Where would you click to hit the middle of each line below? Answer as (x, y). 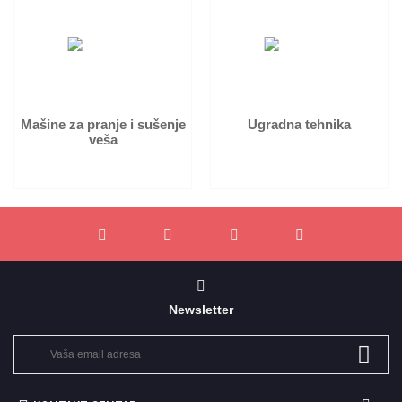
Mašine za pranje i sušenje (103, 124)
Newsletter (201, 310)
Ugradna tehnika (299, 124)
